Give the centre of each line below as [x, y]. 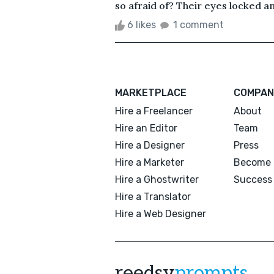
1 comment [198, 24]
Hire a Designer [150, 145]
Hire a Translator [153, 196]
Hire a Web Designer [161, 213]
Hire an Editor [146, 128]
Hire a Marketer [150, 162]
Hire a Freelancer [154, 111]
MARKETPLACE [151, 92]
